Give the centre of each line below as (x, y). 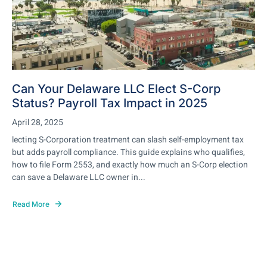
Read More (31, 204)
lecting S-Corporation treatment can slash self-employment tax (128, 140)
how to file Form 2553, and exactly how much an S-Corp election (130, 165)
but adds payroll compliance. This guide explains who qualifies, (128, 152)
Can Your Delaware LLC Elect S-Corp (116, 89)
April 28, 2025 (38, 122)
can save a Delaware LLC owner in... (79, 177)
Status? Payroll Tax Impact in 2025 (110, 103)
